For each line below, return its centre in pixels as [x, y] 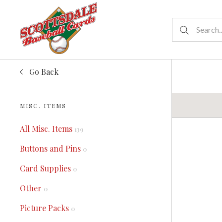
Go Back [44, 71]
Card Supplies [46, 168]
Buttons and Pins [51, 148]
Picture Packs [45, 208]
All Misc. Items [47, 129]
